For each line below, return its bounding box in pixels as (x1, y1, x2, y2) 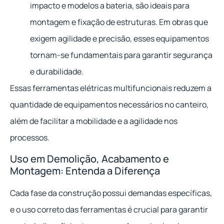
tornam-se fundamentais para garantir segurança (30, 49, 212, 60)
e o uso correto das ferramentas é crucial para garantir (10, 203, 208, 215)
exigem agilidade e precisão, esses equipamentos (30, 32, 209, 44)
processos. (10, 131, 49, 143)
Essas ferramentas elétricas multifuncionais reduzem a (10, 82, 211, 93)
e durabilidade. (30, 65, 83, 77)
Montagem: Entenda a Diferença (10, 163, 160, 177)
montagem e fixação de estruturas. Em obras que (30, 16, 208, 27)
